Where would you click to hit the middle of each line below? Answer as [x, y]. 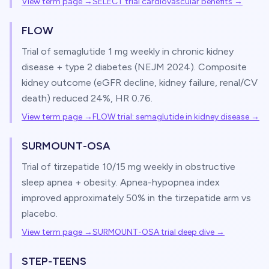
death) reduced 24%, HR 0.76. [87, 98]
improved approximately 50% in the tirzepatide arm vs [136, 198]
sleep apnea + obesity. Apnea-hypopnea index [121, 182]
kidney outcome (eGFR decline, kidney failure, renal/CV [140, 83]
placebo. [40, 213]
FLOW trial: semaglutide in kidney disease [171, 117]
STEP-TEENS [54, 261]
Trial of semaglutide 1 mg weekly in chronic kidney [128, 51]
